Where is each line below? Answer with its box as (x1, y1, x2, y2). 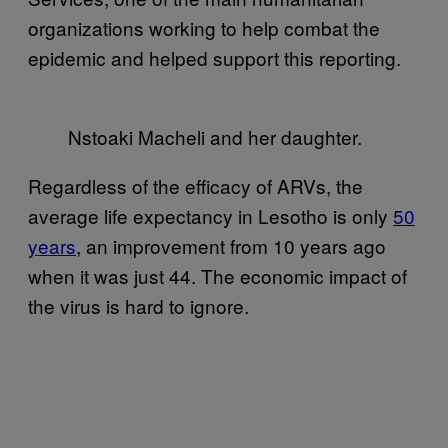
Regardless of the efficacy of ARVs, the (28, 171, 363, 199)
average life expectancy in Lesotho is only (28, 201, 393, 229)
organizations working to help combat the (28, 13, 380, 41)
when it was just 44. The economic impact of (28, 261, 407, 289)
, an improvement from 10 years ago (76, 231, 386, 259)
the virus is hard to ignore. (28, 291, 249, 319)
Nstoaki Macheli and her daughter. (68, 122, 362, 150)
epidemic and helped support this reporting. (28, 43, 401, 71)
